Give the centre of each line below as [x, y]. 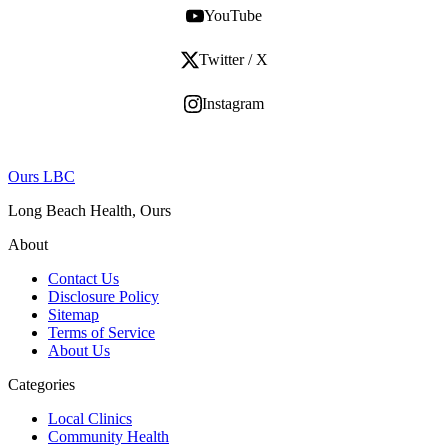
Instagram [233, 104]
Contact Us [83, 279]
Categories [41, 385]
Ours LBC [41, 177]
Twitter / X [233, 60]
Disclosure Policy [103, 297]
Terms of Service [101, 333]
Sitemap [73, 315]
